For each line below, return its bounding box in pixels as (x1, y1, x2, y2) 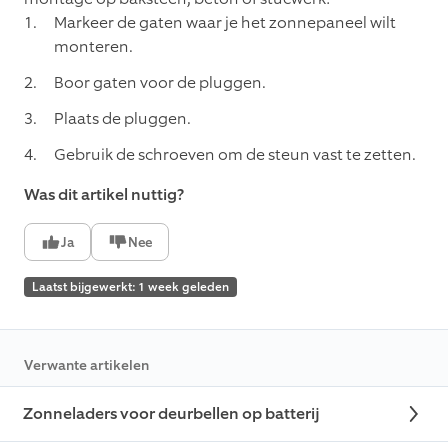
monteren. (54, 36, 133, 58)
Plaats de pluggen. (54, 108, 191, 130)
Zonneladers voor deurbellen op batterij (23, 403, 320, 425)
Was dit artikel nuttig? (24, 184, 184, 206)
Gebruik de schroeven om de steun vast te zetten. (54, 144, 416, 166)
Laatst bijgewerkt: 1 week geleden (32, 279, 229, 296)
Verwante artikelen (24, 356, 149, 376)
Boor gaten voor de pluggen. (54, 72, 266, 94)
